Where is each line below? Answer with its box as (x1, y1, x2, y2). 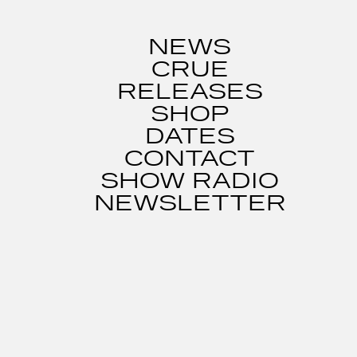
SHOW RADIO (100, 170, 279, 193)
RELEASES (116, 80, 263, 104)
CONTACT (124, 147, 255, 171)
